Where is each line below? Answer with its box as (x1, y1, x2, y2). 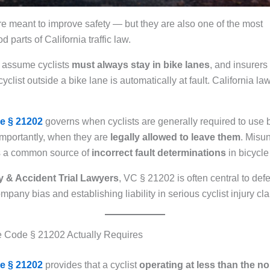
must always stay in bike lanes (72, 59, 210, 70)
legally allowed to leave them (110, 131, 240, 142)
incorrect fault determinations (92, 147, 226, 158)
